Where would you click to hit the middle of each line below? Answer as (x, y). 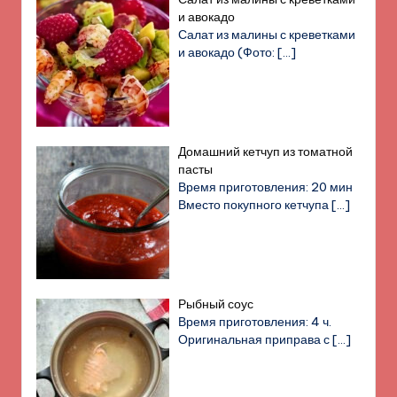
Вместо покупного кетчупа (255, 204)
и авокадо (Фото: (228, 52)
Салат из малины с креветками (267, 34)
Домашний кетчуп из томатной (266, 151)
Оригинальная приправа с (256, 340)
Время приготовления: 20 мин (266, 187)
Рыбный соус (216, 304)
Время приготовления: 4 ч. (255, 322)
